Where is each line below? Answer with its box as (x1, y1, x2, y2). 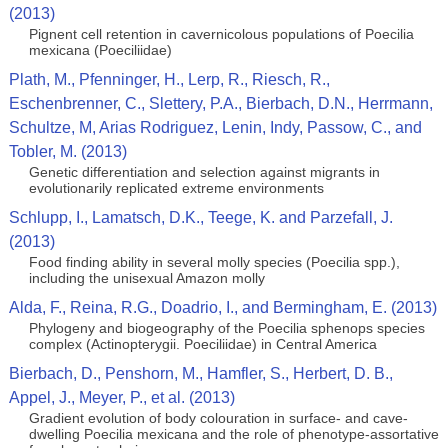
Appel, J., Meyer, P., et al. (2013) (8, 389, 235, 406)
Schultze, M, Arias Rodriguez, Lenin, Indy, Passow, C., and (8, 119, 422, 136)
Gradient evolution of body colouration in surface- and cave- (28, 410, 408, 426)
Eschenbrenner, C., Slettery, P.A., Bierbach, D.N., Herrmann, (8, 95, 433, 112)
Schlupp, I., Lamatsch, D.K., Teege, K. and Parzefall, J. (8, 209, 393, 226)
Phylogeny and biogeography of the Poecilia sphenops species (28, 320, 425, 336)
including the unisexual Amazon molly (28, 270, 265, 286)
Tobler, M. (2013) (8, 143, 127, 160)
